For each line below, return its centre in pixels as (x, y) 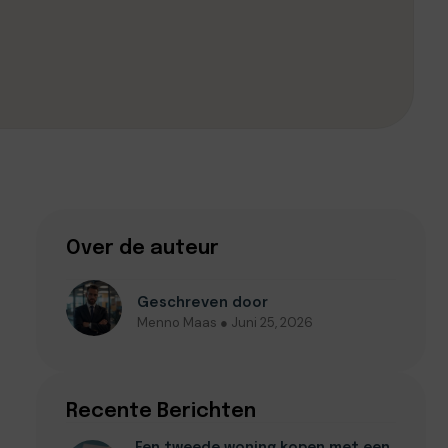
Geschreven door (202, 301)
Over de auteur (142, 248)
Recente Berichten (161, 411)
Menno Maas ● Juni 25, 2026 (225, 322)
